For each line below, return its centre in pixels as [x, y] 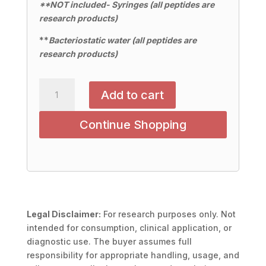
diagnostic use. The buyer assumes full [109, 241]
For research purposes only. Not [168, 214]
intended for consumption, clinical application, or [129, 228]
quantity [56, 112]
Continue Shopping [133, 125]
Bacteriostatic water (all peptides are [122, 40]
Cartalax [56, 85]
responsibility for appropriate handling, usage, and [133, 255]
